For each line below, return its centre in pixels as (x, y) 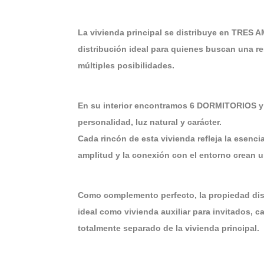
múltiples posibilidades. (126, 65)
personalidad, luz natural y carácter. (150, 122)
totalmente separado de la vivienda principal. (169, 228)
